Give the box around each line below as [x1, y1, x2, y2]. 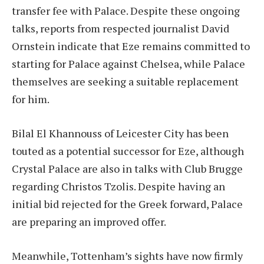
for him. [12, 92, 49, 107]
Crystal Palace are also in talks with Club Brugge [12, 161, 243, 176]
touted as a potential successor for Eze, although [12, 144, 244, 159]
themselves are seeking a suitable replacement [12, 74, 239, 89]
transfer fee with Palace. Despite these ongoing [12, 4, 240, 18]
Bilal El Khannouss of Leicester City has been [12, 126, 229, 141]
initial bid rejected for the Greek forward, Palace [12, 197, 243, 212]
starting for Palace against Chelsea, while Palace [12, 57, 245, 71]
